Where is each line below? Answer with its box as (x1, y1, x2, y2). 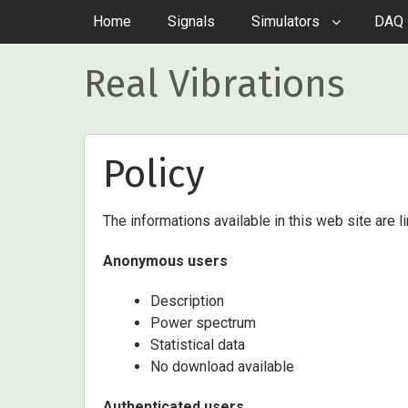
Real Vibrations (84, 61, 345, 107)
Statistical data (150, 336, 245, 353)
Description (150, 292, 224, 310)
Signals (168, 13, 215, 30)
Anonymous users (103, 252, 228, 270)
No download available (150, 358, 294, 375)
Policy (103, 151, 205, 197)
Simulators (251, 13, 320, 30)
